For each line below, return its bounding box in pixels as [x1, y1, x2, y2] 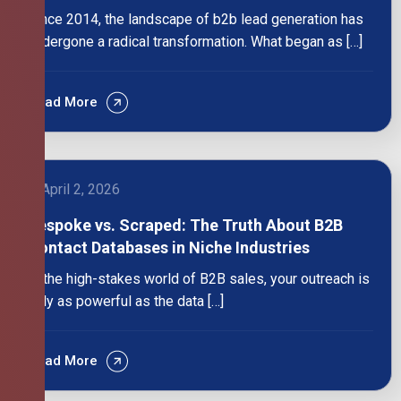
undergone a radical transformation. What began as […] [28, 33, 363, 51]
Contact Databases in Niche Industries [28, 237, 310, 257]
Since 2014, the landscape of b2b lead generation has [28, 11, 363, 29]
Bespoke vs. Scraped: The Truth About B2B [28, 215, 343, 235]
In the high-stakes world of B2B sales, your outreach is [28, 269, 370, 287]
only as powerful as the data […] [28, 292, 224, 310]
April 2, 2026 [41, 180, 120, 198]
